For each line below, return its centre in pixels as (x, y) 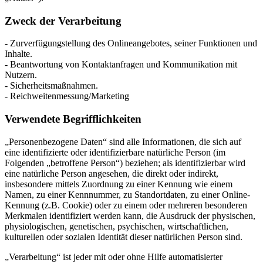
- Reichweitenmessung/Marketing (67, 96)
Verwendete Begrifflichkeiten (73, 119)
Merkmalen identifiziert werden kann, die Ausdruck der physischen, (130, 215)
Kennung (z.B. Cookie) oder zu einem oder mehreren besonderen (126, 205)
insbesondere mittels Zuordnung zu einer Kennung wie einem (119, 184)
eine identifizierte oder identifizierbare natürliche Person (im (115, 152)
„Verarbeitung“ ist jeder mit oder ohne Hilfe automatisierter (114, 257)
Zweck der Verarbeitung (63, 21)
